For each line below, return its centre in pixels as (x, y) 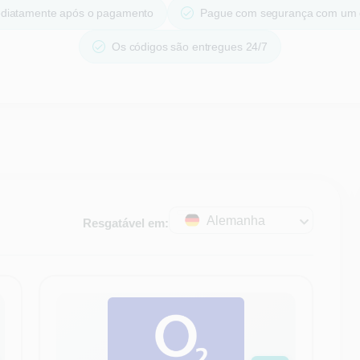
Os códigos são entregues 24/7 (190, 47)
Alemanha (236, 221)
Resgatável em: (126, 223)
